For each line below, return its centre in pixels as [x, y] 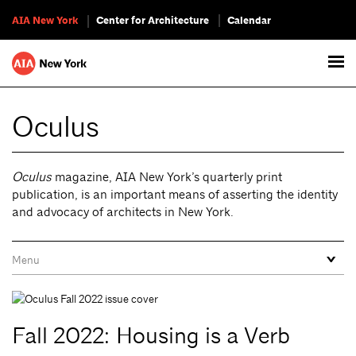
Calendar [249, 21]
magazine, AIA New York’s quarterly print [167, 177]
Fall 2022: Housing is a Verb [151, 336]
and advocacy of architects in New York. [123, 212]
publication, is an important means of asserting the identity [175, 194]
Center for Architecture [153, 21]
